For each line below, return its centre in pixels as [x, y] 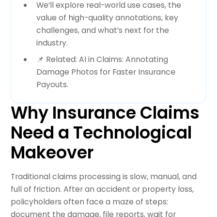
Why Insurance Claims [105, 113]
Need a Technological [101, 132]
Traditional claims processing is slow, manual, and [104, 176]
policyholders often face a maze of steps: [90, 201]
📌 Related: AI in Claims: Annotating [102, 60]
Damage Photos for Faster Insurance [106, 72]
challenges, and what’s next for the [102, 31]
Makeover [52, 152]
